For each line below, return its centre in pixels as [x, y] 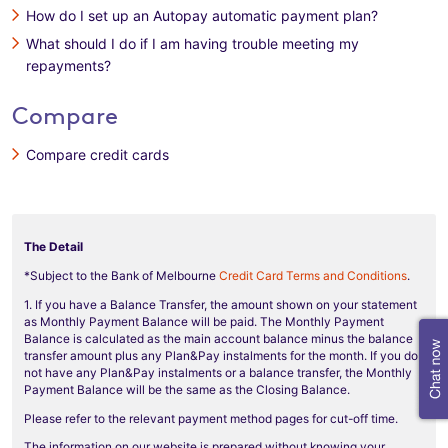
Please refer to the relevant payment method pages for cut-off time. [211, 418]
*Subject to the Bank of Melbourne [121, 275]
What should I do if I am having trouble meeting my [192, 43]
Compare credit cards [97, 154]
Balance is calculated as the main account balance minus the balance [218, 338]
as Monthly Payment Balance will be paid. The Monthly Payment [204, 321]
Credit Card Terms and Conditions [313, 275]
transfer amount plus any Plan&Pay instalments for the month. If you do [221, 355]
